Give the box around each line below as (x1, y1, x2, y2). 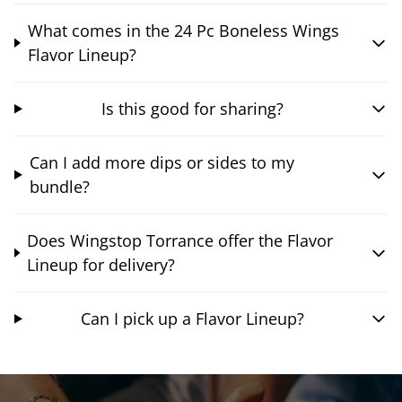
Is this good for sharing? (100, 97, 284, 119)
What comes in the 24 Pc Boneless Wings (27, 19, 339, 41)
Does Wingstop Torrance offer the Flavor (26, 229, 333, 251)
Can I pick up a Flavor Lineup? (80, 307, 304, 329)
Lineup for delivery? (26, 253, 175, 275)
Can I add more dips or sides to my (29, 151, 294, 173)
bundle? (29, 175, 90, 197)
